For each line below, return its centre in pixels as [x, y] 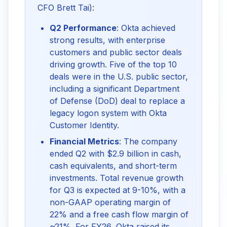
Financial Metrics [84, 141]
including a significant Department [115, 89]
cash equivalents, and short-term [113, 166]
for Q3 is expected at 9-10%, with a [118, 190]
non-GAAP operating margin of [110, 202]
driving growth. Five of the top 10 [113, 64]
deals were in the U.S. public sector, [119, 77]
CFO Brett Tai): [66, 8]
